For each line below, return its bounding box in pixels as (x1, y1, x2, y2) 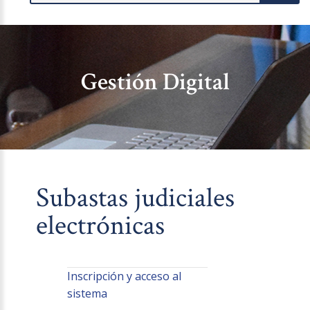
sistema (66, 286, 107, 302)
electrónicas (36, 208, 165, 244)
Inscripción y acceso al (66, 268, 181, 284)
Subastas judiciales (36, 180, 235, 217)
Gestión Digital (80, 66, 230, 98)
